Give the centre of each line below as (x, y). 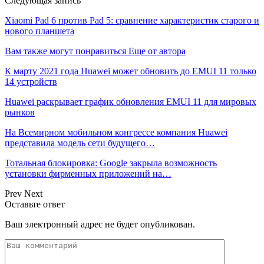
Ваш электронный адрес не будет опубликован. (100, 224)
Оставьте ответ (35, 204)
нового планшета (39, 31)
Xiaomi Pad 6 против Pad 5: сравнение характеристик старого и (132, 20)
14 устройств (31, 81)
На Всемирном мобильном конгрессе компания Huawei (116, 132)
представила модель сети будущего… (80, 143)
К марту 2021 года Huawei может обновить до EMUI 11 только (131, 71)
